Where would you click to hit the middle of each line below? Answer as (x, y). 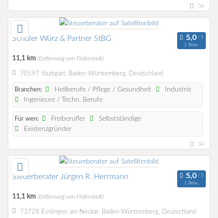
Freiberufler (67, 119)
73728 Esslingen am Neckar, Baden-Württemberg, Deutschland (108, 212)
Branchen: (28, 90)
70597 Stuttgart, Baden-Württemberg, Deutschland (91, 73)
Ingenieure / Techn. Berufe (63, 100)
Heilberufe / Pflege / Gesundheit (102, 90)
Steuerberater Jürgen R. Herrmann (70, 177)
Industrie (177, 90)
